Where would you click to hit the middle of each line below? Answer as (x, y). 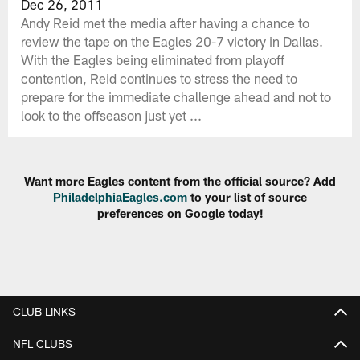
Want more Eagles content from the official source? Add (180, 181)
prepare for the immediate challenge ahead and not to (176, 96)
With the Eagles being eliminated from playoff (153, 59)
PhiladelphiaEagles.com (120, 197)
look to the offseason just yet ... (112, 115)
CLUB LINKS (44, 311)
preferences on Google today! (180, 213)
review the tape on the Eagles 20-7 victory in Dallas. (172, 41)
